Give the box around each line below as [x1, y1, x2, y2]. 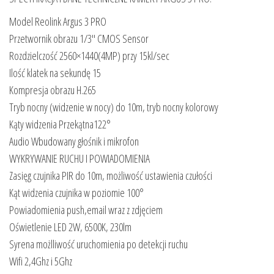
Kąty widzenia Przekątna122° [9, 116, 111, 131]
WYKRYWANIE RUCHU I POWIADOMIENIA [9, 150, 150, 166]
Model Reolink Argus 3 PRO [9, 13, 106, 29]
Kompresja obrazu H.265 [9, 82, 96, 97]
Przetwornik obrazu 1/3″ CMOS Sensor [9, 31, 149, 46]
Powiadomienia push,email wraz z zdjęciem [9, 202, 163, 217]
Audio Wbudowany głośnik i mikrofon [9, 133, 139, 149]
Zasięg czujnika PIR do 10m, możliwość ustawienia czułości [9, 168, 212, 183]
